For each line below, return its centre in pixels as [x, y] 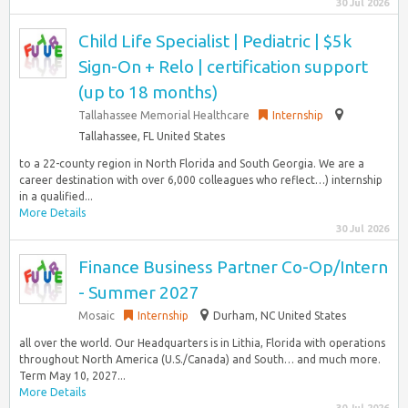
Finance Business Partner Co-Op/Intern [233, 267]
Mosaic [97, 316]
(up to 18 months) [148, 92]
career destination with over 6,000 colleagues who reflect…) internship [201, 180]
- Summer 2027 [139, 292]
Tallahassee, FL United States [152, 136]
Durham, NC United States [280, 316]
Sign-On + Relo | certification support [223, 66]
